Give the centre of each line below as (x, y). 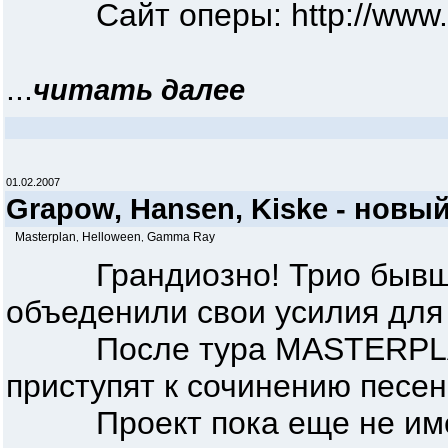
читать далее (139, 89)
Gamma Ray (181, 237)
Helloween (111, 237)
